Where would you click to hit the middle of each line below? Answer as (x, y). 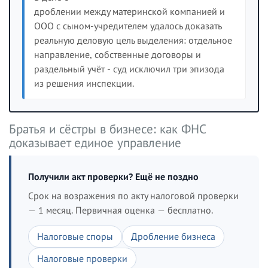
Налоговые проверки (82, 258)
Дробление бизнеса (173, 236)
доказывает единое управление (95, 143)
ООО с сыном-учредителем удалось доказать (128, 26)
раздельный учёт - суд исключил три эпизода (129, 69)
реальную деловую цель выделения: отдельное (133, 40)
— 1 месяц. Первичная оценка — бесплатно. (121, 210)
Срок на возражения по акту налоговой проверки (133, 196)
